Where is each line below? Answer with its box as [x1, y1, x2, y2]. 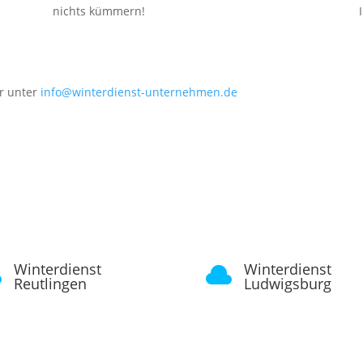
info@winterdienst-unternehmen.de [41, 83, 238, 100]
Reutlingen [14, 274, 88, 294]
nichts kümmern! [52, 3, 145, 19]
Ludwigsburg [243, 274, 331, 294]
